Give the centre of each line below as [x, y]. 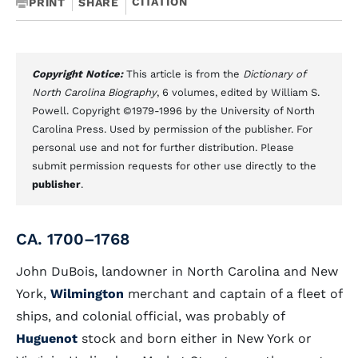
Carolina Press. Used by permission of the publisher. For [172, 129]
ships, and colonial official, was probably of [150, 316]
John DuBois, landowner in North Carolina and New [177, 271]
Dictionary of [274, 74]
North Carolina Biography [94, 92]
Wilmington [87, 294]
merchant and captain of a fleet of [233, 294]
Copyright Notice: [79, 74]
